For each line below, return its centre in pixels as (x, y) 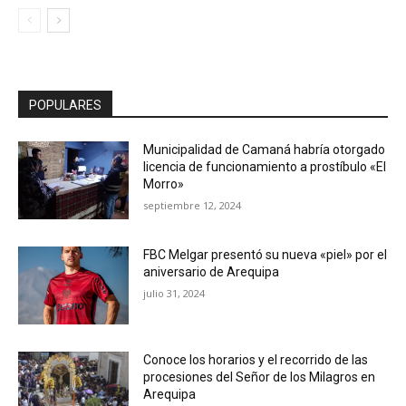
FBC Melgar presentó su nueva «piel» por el (266, 254)
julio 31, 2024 (174, 293)
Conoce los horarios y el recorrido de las (256, 359)
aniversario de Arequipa (212, 271)
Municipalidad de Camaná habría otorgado (265, 150)
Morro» (164, 184)
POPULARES (65, 106)
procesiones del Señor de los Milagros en (260, 377)
